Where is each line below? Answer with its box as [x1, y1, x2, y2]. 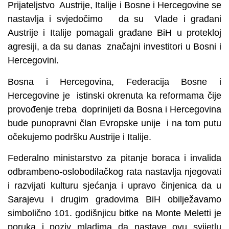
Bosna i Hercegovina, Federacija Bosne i [8, 76, 221, 87]
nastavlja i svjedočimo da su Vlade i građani [8, 14, 221, 25]
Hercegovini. [8, 55, 59, 66]
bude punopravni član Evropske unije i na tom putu [8, 118, 221, 128]
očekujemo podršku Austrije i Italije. [8, 131, 151, 142]
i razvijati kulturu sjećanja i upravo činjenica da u [8, 180, 221, 191]
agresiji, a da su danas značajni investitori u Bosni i [8, 41, 221, 52]
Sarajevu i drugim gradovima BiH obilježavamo [8, 194, 221, 204]
